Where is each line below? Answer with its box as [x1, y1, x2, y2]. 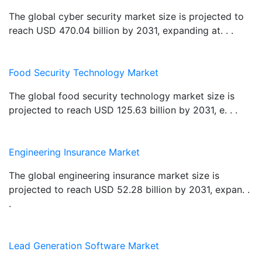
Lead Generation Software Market [9, 239, 159, 251]
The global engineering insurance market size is [9, 169, 219, 181]
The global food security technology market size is [9, 89, 235, 102]
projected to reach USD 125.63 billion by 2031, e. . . [9, 104, 237, 116]
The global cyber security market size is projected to [9, 10, 244, 22]
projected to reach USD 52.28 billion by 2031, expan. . [9, 183, 250, 195]
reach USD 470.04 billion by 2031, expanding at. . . [9, 24, 233, 36]
